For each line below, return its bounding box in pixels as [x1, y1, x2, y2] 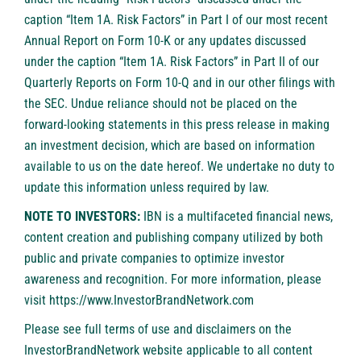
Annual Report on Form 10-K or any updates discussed [24, 33, 306, 49]
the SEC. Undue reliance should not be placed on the [24, 96, 297, 112]
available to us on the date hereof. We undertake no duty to [24, 159, 334, 175]
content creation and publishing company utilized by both [24, 230, 323, 246]
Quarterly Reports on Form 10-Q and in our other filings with [24, 75, 335, 91]
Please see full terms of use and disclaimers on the [24, 322, 292, 338]
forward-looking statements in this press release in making [24, 117, 330, 133]
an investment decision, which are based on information [24, 138, 315, 154]
